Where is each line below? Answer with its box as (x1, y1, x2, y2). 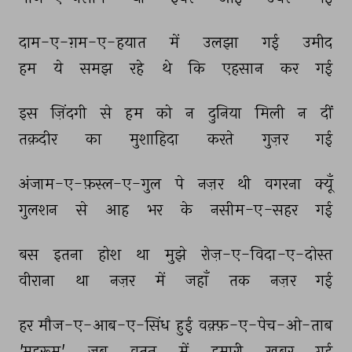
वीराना (18, 270, 59, 291)
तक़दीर (18, 129, 61, 149)
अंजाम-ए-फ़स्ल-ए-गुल (18, 174, 165, 194)
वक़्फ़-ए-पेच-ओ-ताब (199, 315, 336, 335)
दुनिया (207, 103, 246, 123)
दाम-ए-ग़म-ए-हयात (18, 32, 150, 53)
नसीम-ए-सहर (211, 200, 302, 220)
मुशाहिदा (130, 129, 183, 149)
